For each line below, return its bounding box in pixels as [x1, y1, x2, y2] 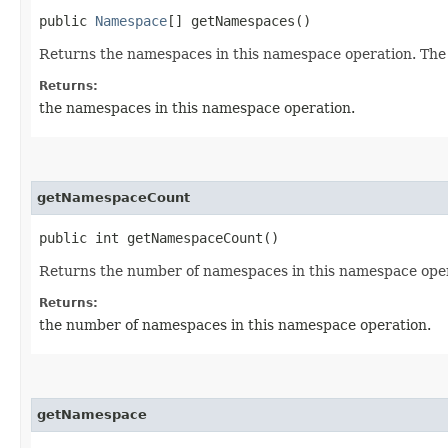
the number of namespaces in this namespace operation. [39, 316, 431, 333]
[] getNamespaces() [167, 12, 311, 29]
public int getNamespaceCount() [39, 229, 279, 246]
